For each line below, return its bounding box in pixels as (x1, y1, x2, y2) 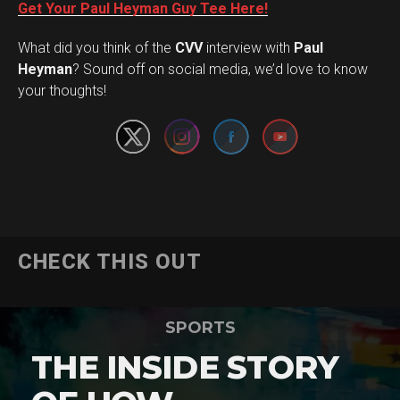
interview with (203, 39, 294, 56)
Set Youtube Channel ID (271, 59, 289, 79)
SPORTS (164, 318, 236, 337)
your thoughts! (18, 82, 106, 99)
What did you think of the (18, 39, 175, 56)
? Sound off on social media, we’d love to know (72, 61, 368, 78)
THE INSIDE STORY (31, 347, 339, 387)
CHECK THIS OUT (18, 249, 202, 274)
